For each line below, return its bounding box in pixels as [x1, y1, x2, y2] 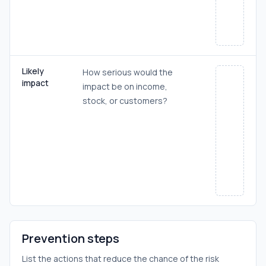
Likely [22, 65, 44, 77]
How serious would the [83, 66, 173, 78]
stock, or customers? [83, 95, 167, 106]
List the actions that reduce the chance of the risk [22, 253, 219, 264]
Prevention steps [22, 230, 119, 246]
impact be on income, [83, 81, 167, 92]
